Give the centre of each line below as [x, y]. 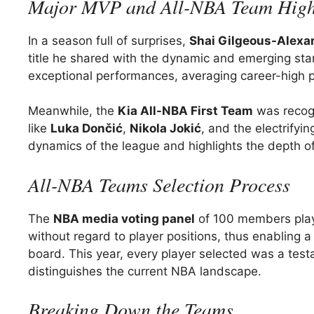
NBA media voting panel [124, 218]
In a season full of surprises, [109, 40]
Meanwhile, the [73, 111]
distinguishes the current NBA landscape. [145, 271]
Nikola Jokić [165, 129]
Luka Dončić [87, 129]
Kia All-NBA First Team [185, 111]
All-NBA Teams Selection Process [159, 184]
